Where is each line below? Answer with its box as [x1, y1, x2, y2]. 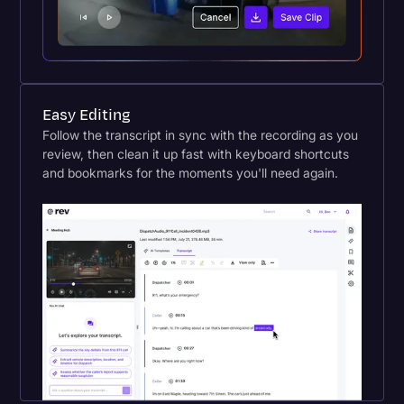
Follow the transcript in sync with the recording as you [42, 127, 359, 143]
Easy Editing [42, 105, 132, 127]
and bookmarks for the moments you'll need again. [42, 165, 339, 181]
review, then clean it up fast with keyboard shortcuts [42, 146, 350, 162]
